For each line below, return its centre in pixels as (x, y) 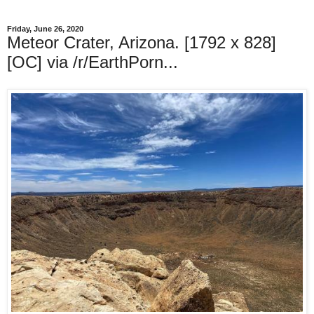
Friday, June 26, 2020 (45, 29)
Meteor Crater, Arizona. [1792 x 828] (142, 42)
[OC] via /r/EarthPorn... (93, 62)
